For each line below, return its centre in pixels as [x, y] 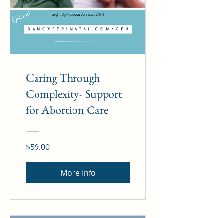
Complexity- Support [74, 94]
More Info [78, 173]
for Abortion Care [67, 110]
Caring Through [63, 78]
